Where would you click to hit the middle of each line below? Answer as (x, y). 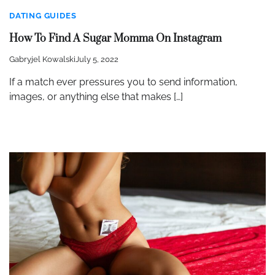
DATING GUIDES (43, 16)
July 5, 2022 (97, 59)
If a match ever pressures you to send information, (123, 82)
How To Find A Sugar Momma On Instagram (115, 38)
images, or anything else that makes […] (96, 96)
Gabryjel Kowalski (42, 59)
